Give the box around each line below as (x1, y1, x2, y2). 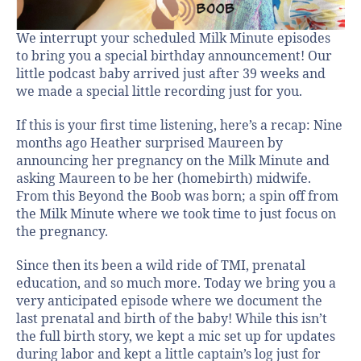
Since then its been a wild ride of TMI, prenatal (16, 258, 305, 275)
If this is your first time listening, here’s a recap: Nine (16, 118, 342, 135)
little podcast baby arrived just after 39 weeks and (16, 66, 326, 83)
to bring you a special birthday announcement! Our (16, 48, 332, 65)
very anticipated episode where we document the (16, 293, 322, 310)
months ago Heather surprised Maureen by (16, 135, 283, 152)
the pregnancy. (16, 224, 108, 241)
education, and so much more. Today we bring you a (16, 276, 336, 293)
